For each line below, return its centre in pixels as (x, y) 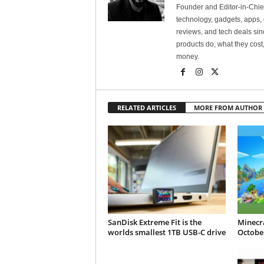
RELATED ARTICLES (146, 108)
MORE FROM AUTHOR (228, 108)
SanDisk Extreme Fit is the (154, 222)
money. (187, 57)
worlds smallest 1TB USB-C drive (166, 232)
